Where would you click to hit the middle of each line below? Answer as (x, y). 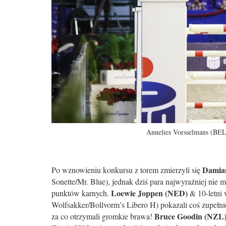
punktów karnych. (81, 193)
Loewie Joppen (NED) (149, 193)
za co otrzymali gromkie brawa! (103, 216)
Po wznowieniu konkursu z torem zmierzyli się (127, 170)
